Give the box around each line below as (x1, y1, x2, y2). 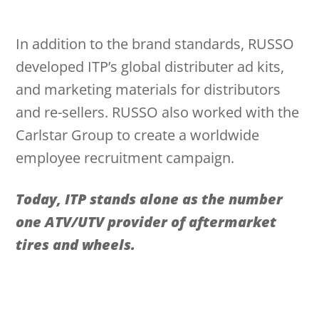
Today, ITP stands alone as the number (16, 189, 283, 209)
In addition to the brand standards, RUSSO (16, 34, 295, 54)
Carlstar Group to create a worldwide (16, 125, 260, 145)
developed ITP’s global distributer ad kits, (16, 57, 285, 77)
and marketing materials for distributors (16, 80, 281, 100)
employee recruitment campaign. (16, 148, 235, 168)
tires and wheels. (16, 235, 136, 255)
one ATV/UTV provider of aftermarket (16, 212, 277, 232)
